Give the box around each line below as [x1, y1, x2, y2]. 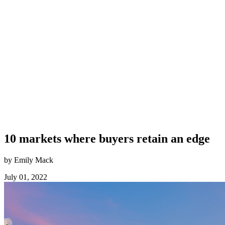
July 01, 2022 [4, 172, 47, 181]
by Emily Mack [4, 155, 53, 164]
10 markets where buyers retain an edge [4, 132, 210, 145]
